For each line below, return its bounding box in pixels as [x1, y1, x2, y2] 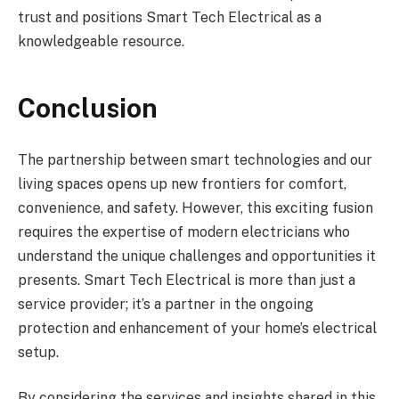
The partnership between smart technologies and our [18, 151, 372, 168]
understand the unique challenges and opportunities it [18, 247, 376, 265]
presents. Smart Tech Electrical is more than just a [18, 271, 355, 289]
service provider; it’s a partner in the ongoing [18, 295, 313, 313]
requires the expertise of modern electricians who [18, 223, 350, 240]
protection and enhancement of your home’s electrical [18, 319, 377, 337]
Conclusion [18, 92, 158, 124]
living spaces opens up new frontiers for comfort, [18, 175, 346, 192]
